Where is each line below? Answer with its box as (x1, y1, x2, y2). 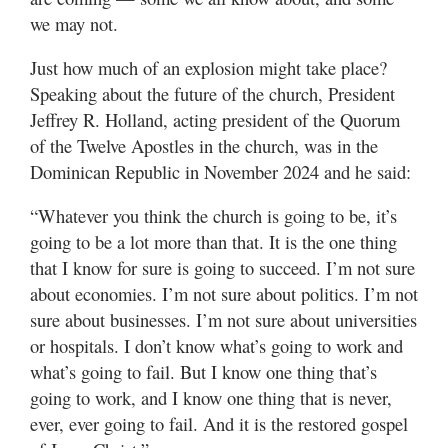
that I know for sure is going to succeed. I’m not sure (30, 255, 415, 281)
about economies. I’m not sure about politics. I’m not (30, 281, 418, 307)
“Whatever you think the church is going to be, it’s (30, 203, 397, 229)
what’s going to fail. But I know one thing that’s (30, 359, 377, 385)
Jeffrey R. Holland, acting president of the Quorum (30, 107, 400, 133)
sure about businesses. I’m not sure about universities (30, 307, 417, 333)
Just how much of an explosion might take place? (30, 55, 387, 81)
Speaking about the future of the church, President (30, 81, 395, 107)
